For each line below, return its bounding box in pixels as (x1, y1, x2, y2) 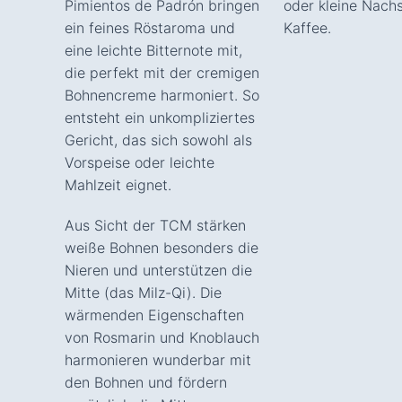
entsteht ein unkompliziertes (65, 108, 255, 127)
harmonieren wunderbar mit (65, 350, 251, 369)
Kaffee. (284, 18, 331, 37)
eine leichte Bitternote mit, (65, 40, 242, 59)
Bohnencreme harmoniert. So (65, 85, 259, 104)
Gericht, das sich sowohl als (65, 130, 252, 149)
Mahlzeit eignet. (65, 175, 171, 194)
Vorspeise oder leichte (65, 153, 214, 171)
